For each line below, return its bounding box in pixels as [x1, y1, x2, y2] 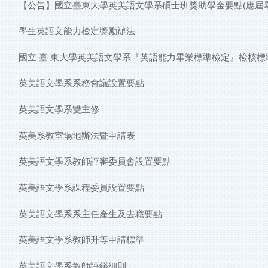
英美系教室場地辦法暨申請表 [18, 130, 135, 141]
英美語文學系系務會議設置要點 [18, 78, 144, 89]
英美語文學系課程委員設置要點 [18, 182, 144, 193]
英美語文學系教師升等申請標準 [18, 234, 144, 245]
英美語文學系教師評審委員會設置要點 [18, 156, 171, 167]
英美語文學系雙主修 [18, 103, 99, 114]
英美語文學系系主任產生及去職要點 [18, 208, 162, 219]
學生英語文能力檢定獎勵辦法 [18, 25, 135, 36]
